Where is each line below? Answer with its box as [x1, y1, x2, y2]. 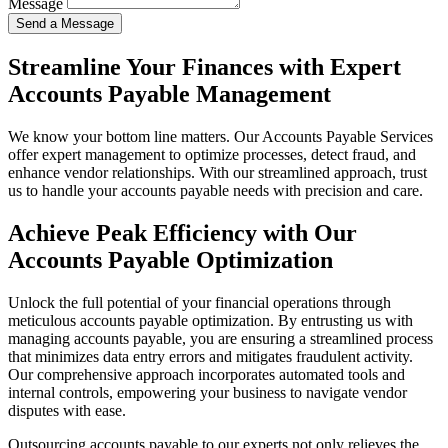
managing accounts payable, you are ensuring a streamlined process [8, 330, 433, 348]
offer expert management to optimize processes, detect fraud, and [8, 146, 416, 164]
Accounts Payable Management [8, 81, 331, 108]
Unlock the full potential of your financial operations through [8, 294, 391, 312]
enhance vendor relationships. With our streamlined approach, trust [8, 164, 427, 182]
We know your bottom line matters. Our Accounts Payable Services [8, 128, 433, 146]
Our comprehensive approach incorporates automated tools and [8, 366, 405, 384]
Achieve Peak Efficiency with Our [8, 220, 357, 247]
